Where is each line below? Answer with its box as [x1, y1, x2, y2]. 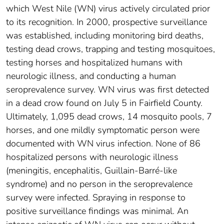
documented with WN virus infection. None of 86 [6, 137, 200, 149]
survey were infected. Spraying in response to [6, 191, 185, 203]
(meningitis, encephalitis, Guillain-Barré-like [6, 164, 177, 176]
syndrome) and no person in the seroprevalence [6, 177, 192, 190]
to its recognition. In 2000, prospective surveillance [6, 15, 207, 28]
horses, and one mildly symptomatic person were [6, 123, 199, 136]
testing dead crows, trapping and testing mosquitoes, [6, 42, 215, 55]
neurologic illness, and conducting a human [6, 69, 176, 82]
